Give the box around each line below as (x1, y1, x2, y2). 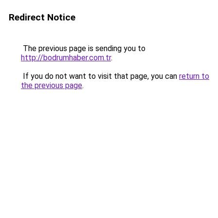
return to (179, 72, 209, 81)
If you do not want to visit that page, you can (21, 72, 179, 81)
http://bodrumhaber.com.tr (21, 53, 111, 62)
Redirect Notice (9, 12, 75, 23)
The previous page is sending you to (21, 44, 145, 53)
